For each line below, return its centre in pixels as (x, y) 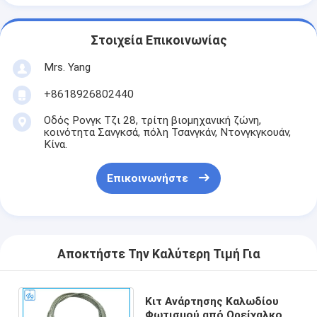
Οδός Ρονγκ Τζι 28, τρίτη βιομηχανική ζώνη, (152, 120)
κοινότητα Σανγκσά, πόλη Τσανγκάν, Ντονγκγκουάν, (167, 132)
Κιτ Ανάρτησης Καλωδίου (212, 301)
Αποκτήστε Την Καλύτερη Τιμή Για (158, 254)
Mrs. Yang (67, 67)
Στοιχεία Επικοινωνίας (158, 41)
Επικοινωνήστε (147, 179)
